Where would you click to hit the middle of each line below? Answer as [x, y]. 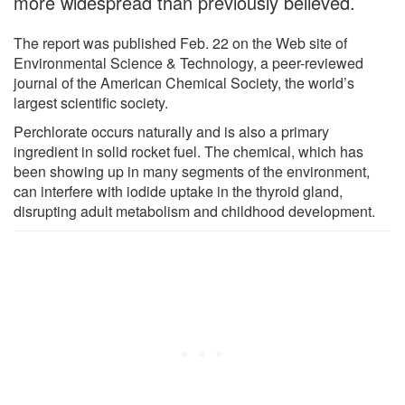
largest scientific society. [91, 102]
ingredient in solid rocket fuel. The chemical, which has [188, 151]
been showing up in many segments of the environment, [192, 171]
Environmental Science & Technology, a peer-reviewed [188, 62]
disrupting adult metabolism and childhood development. [194, 211]
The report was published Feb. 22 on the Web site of [180, 42]
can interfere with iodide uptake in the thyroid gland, [178, 191]
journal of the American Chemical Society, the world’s [184, 82]
